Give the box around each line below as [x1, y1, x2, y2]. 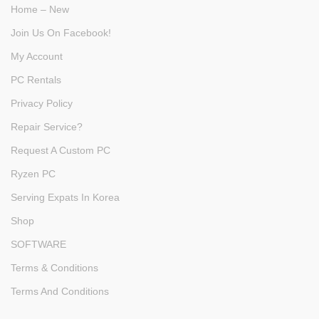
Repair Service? [11, 121, 83, 133]
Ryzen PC [11, 168, 56, 180]
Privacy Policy [11, 98, 73, 110]
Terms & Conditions [11, 262, 98, 274]
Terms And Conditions [11, 286, 109, 298]
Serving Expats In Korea [11, 192, 120, 204]
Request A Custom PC [11, 145, 110, 157]
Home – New [11, 4, 69, 16]
